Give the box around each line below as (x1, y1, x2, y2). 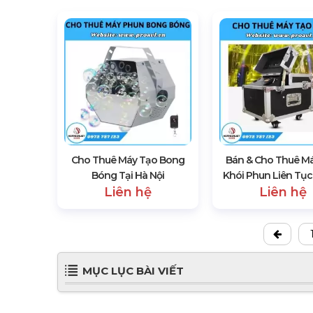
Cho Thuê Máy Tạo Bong (71, 154, 185, 167)
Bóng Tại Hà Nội (92, 169, 165, 182)
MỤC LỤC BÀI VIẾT (82, 264, 184, 278)
